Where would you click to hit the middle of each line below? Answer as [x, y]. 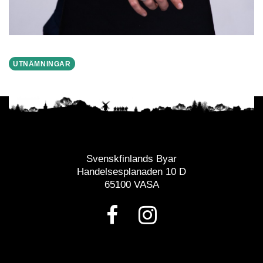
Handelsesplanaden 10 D [131, 171]
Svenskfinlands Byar [131, 159]
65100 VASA [131, 184]
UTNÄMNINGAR [42, 64]
